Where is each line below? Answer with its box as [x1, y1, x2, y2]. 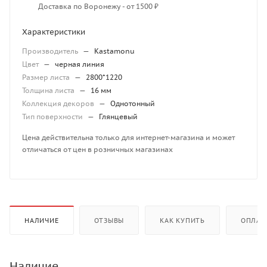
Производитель [22, 46, 80, 55]
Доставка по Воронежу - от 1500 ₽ [38, 2, 159, 11]
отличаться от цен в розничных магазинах [22, 145, 173, 154]
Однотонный [110, 99, 155, 108]
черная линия [55, 60, 104, 69]
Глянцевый [99, 112, 138, 121]
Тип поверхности [22, 112, 85, 121]
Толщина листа [22, 86, 76, 95]
